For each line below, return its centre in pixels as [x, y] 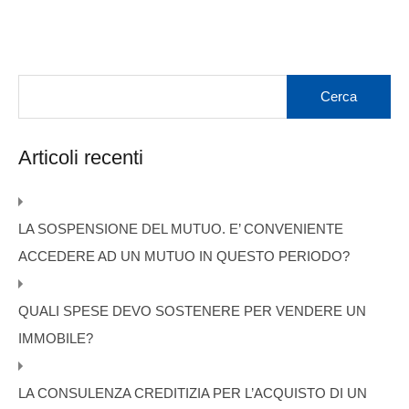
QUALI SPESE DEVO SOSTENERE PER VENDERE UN [192, 311]
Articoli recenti [81, 158]
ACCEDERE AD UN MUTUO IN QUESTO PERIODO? [184, 257]
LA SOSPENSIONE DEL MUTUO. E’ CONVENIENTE [181, 229]
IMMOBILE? [56, 339]
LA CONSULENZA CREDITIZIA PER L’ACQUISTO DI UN [193, 393]
